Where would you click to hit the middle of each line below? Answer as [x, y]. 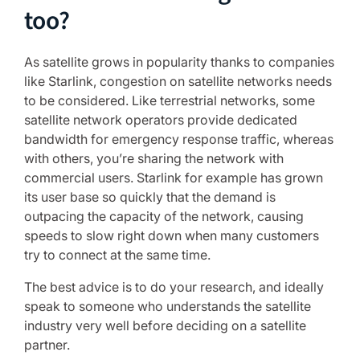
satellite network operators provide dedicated [161, 120]
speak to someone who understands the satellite [168, 306]
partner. [47, 345]
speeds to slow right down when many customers [172, 235]
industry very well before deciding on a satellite [165, 325]
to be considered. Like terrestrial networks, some [170, 100]
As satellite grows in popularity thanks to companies [179, 62]
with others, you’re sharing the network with [154, 158]
